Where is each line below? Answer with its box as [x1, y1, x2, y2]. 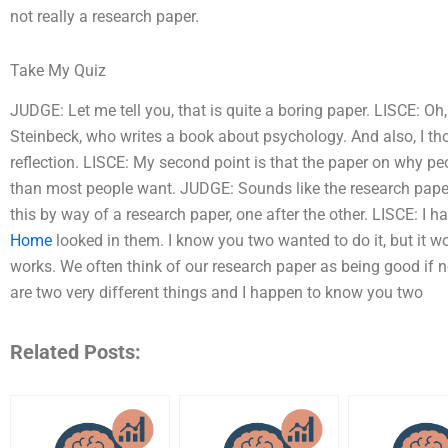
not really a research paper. [10, 6, 199, 26]
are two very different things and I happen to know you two [10, 283, 423, 303]
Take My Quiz [10, 60, 106, 80]
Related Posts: [10, 340, 141, 365]
